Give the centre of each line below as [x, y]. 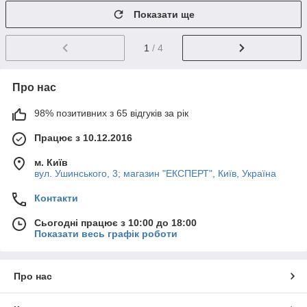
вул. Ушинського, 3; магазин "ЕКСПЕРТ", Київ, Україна [155, 174]
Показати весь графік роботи [106, 234]
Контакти [56, 198]
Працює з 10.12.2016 [83, 138]
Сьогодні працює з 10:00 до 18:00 [115, 223]
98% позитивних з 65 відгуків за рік [111, 113]
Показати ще [164, 15]
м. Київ [51, 163]
